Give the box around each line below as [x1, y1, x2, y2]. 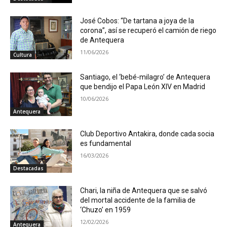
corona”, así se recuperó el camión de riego [80, 26, 217, 34]
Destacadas [13, 164, 44, 172]
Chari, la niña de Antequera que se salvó [80, 186, 208, 195]
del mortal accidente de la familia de [80, 196, 196, 204]
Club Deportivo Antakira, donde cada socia [80, 130, 215, 138]
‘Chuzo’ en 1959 [80, 205, 131, 214]
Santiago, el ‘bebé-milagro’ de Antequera [80, 73, 211, 82]
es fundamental [80, 139, 132, 148]
